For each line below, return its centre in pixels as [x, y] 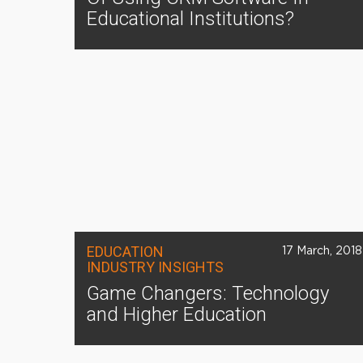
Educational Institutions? [190, 19]
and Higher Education [177, 314]
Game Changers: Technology [208, 293]
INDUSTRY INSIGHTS [155, 267]
